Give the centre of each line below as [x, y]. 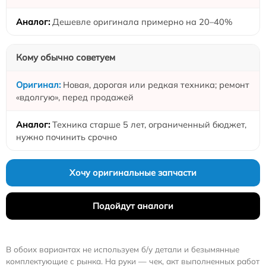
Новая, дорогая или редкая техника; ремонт [156, 84]
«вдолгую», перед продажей [75, 97]
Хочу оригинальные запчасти [133, 172]
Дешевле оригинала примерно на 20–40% [142, 21]
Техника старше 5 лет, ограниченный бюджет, [149, 124]
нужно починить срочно [66, 137]
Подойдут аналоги [133, 205]
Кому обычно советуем [66, 57]
